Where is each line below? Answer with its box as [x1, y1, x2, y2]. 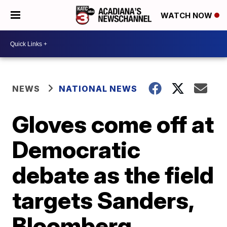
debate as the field [12, 161, 214, 189]
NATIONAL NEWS [59, 84, 138, 94]
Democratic [12, 135, 141, 164]
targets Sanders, [12, 186, 194, 214]
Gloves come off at [12, 110, 214, 138]
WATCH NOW [161, 11, 214, 21]
